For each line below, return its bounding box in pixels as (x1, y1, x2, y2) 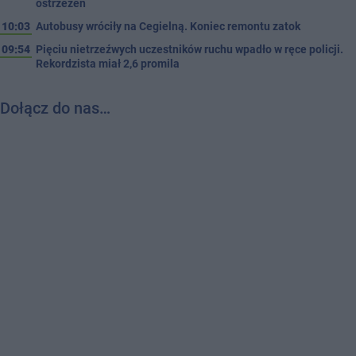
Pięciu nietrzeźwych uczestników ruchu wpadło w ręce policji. (36, 42, 343, 56)
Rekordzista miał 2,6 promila (36, 56, 180, 70)
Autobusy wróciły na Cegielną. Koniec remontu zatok (36, 19, 300, 33)
